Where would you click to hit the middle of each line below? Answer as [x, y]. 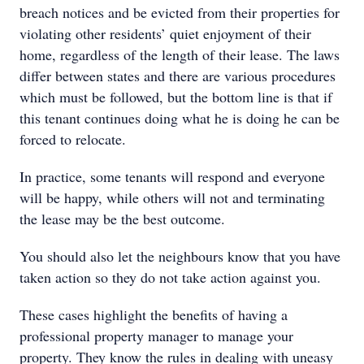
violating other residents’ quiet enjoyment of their [165, 33]
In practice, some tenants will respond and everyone [172, 176]
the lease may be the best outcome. [125, 219]
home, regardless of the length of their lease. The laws [180, 54]
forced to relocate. [75, 139]
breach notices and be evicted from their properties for [180, 12]
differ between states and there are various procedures [178, 76]
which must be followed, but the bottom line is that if [176, 97]
